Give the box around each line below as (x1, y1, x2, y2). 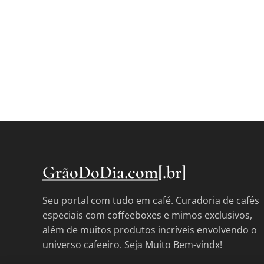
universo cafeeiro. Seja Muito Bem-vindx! (42, 238, 222, 251)
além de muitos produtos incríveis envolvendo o (42, 223, 257, 236)
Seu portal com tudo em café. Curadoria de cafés (42, 194, 259, 207)
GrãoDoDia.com (42, 161, 158, 183)
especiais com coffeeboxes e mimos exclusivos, (42, 209, 252, 222)
